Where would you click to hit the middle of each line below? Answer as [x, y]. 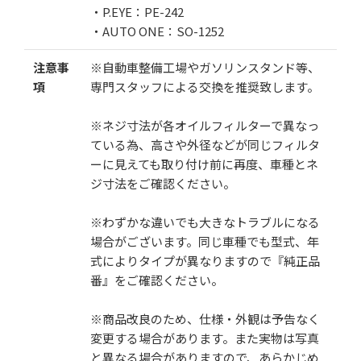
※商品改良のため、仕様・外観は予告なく [205, 318]
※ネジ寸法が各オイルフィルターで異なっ [204, 125]
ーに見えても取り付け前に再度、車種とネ [204, 164]
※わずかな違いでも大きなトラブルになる [205, 222]
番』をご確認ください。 [156, 280]
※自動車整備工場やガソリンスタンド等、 [205, 67]
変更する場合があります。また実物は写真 [204, 338]
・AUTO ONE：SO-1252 [157, 31]
